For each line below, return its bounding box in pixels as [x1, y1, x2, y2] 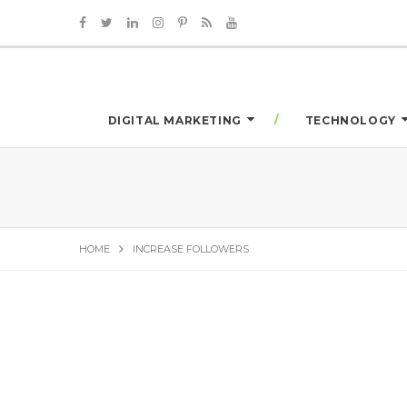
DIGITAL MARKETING [107, 114, 242, 127]
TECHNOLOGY [304, 114, 396, 127]
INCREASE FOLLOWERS [133, 242, 249, 255]
